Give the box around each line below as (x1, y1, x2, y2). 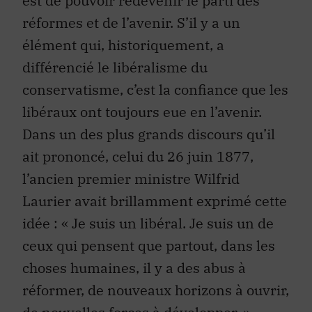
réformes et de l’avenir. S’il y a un (22, 13, 240, 32)
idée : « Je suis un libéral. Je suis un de (22, 213, 274, 233)
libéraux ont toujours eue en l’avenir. (22, 102, 262, 121)
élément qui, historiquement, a (22, 35, 224, 54)
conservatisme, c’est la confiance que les (22, 79, 288, 99)
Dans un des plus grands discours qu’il (22, 124, 275, 143)
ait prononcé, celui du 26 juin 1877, (22, 146, 253, 166)
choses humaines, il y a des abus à (22, 258, 246, 277)
